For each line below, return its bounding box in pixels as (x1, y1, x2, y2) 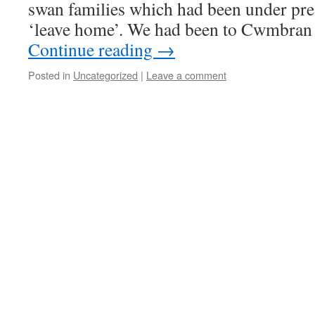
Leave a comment (146, 67, 226, 82)
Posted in (28, 67, 70, 82)
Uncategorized (73, 67, 138, 82)
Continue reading (28, 37, 157, 61)
